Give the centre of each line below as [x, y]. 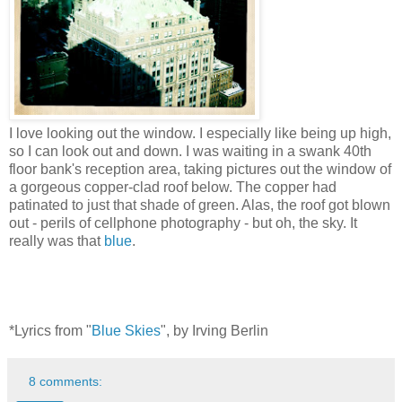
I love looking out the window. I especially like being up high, [200, 133]
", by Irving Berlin [214, 330]
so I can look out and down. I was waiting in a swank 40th [190, 151]
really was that [57, 240]
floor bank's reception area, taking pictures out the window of [200, 169]
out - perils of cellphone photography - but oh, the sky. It [183, 223]
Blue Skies [126, 330]
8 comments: [66, 381]
